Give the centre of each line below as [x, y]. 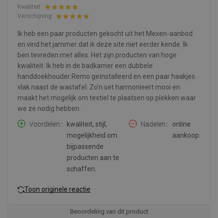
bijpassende [85, 146]
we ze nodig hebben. [49, 108]
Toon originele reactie [57, 190]
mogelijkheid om [92, 135]
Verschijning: [35, 16]
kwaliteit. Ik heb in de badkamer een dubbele [85, 65]
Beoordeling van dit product [109, 211]
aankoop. [186, 135]
